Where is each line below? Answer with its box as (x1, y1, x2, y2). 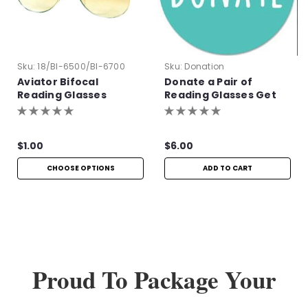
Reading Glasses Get (164, 87, 276, 102)
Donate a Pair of (164, 74, 252, 89)
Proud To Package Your (32, 261, 276, 297)
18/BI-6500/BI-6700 (37, 60, 125, 72)
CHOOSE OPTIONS (46, 162, 115, 173)
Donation (184, 60, 225, 72)
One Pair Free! (164, 100, 242, 115)
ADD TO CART (203, 162, 252, 173)
